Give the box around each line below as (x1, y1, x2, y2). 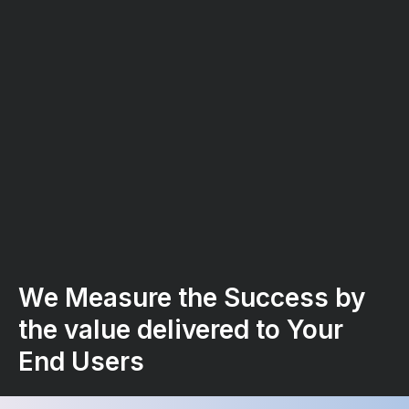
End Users (18, 346, 144, 378)
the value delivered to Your (18, 314, 343, 346)
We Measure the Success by (18, 282, 365, 314)
